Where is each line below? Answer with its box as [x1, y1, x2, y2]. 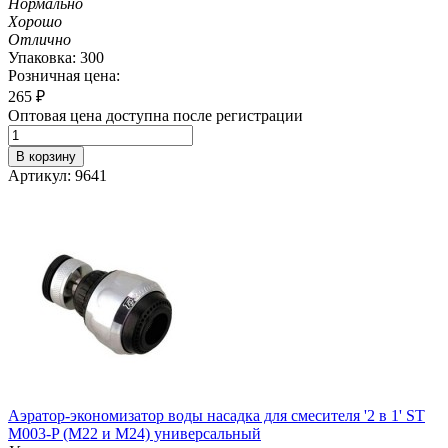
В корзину [16, 148, 76, 164]
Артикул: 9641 [8, 166, 107, 184]
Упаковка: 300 [8, 48, 104, 66]
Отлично [8, 30, 71, 48]
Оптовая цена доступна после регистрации [8, 106, 303, 124]
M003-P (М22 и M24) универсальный [8, 424, 261, 442]
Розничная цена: [8, 66, 120, 84]
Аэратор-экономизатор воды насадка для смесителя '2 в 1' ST [8, 406, 425, 424]
